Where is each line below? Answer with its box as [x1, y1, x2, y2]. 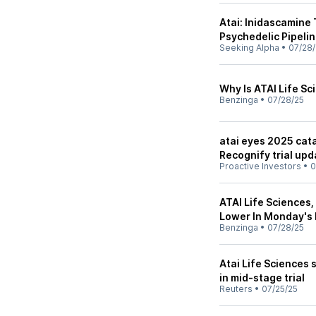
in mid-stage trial [219, 272, 305, 284]
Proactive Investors [219, 161, 301, 171]
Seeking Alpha [219, 42, 279, 53]
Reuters [219, 284, 253, 294]
